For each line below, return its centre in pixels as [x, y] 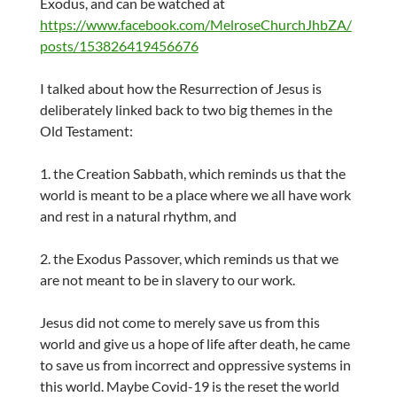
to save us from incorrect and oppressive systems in [195, 364]
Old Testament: [86, 130]
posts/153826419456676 [119, 45]
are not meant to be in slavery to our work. [167, 279]
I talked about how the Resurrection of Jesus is [180, 88]
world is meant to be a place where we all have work [195, 194]
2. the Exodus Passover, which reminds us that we [189, 258]
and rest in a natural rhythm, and [138, 215]
